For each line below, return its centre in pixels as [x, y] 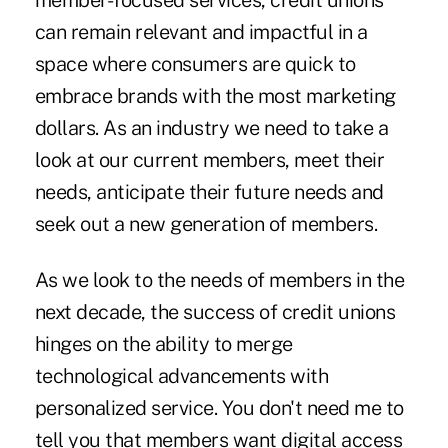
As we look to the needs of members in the [219, 280]
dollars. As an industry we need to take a [211, 128]
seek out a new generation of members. [206, 224]
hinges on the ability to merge [163, 344]
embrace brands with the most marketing [215, 96]
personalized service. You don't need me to [219, 408]
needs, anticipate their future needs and [209, 192]
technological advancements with [181, 376]
